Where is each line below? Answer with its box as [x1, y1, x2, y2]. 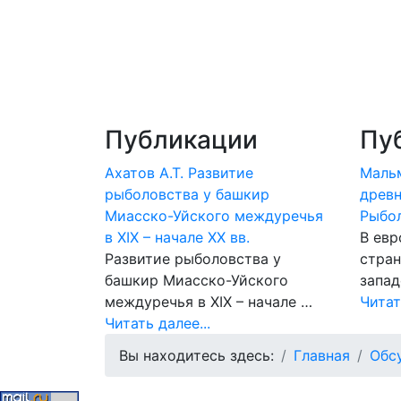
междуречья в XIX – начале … [105, 293, 312, 311]
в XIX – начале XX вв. [105, 228, 250, 246]
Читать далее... [105, 314, 210, 332]
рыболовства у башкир [105, 185, 269, 203]
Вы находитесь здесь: [119, 346, 274, 364]
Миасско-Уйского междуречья [105, 207, 323, 225]
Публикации [105, 124, 258, 155]
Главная [294, 346, 350, 364]
